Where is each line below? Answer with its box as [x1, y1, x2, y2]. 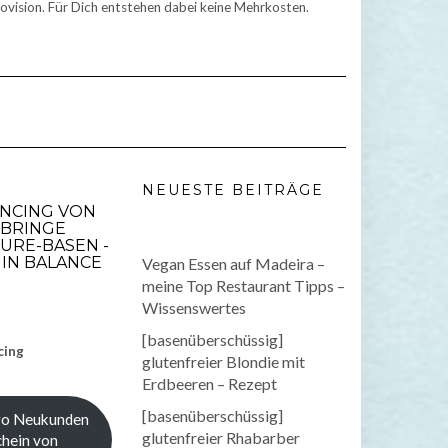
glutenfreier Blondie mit [142, 352, 305, 372]
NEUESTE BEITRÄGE [142, 181, 324, 200]
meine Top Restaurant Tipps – [142, 276, 345, 296]
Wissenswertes [142, 298, 246, 318]
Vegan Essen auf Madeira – [142, 254, 325, 274]
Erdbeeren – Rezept [142, 374, 277, 394]
